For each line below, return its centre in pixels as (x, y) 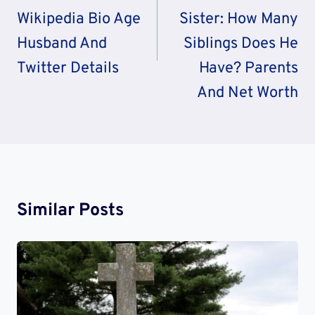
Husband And (62, 44)
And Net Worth (247, 94)
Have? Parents (249, 69)
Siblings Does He (241, 44)
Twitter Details (68, 69)
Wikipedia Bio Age (79, 20)
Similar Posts (70, 211)
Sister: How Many (239, 20)
